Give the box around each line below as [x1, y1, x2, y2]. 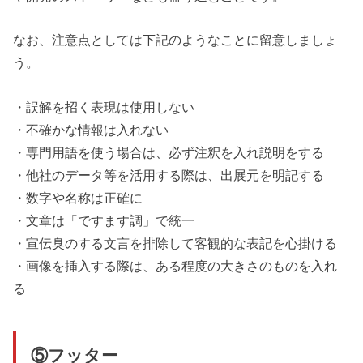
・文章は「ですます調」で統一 [13, 212, 195, 228]
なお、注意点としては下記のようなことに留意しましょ [13, 32, 338, 48]
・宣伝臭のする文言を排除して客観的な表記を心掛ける [13, 235, 338, 250]
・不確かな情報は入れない [13, 122, 169, 137]
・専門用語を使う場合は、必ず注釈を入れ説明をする [13, 144, 325, 160]
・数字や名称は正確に [13, 190, 143, 205]
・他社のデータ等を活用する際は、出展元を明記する [13, 167, 325, 182]
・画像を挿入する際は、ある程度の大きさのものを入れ [13, 258, 338, 273]
